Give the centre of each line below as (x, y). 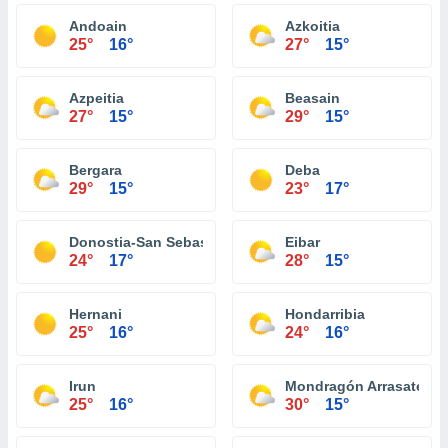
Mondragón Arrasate (354, 386)
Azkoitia (312, 26)
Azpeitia (96, 98)
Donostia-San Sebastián (151, 242)
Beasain (312, 98)
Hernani (95, 314)
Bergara (95, 170)
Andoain (98, 26)
